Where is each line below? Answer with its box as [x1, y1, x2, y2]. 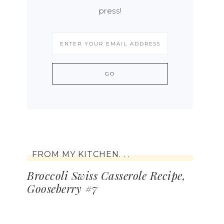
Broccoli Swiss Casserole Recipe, [27, 168, 185, 183]
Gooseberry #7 [27, 181, 98, 196]
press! [98, 6, 121, 15]
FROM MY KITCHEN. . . [32, 149, 130, 159]
